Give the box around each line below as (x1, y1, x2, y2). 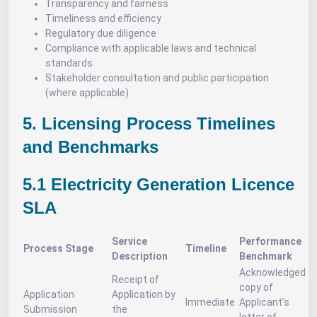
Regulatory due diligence (45, 28, 156, 39)
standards (45, 57, 93, 69)
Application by (112, 289, 175, 300)
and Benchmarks (23, 137, 158, 156)
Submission (23, 304, 77, 315)
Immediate (185, 296, 235, 308)
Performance (239, 236, 301, 247)
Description (112, 250, 168, 262)
